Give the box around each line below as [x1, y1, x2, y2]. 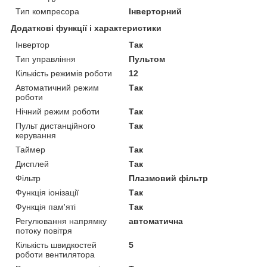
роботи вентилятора [15, 249, 95, 259]
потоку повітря [15, 225, 72, 235]
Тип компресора [15, 6, 79, 16]
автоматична [129, 216, 184, 226]
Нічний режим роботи [15, 106, 100, 116]
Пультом [129, 54, 166, 64]
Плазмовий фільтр [129, 173, 209, 183]
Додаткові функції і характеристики [11, 23, 162, 33]
